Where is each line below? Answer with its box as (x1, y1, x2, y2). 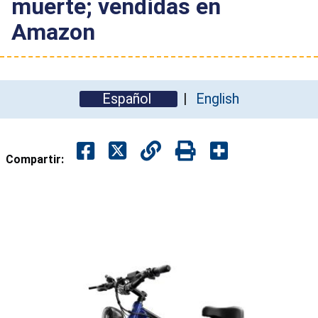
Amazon (11, 18, 95, 45)
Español (102, 90, 155, 107)
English (195, 90, 239, 107)
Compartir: (6, 152, 64, 166)
